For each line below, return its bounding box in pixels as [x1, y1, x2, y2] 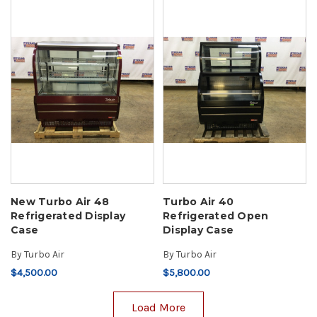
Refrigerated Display [11, 209, 125, 223]
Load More [132, 301, 185, 315]
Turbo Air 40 [163, 195, 234, 209]
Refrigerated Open [163, 209, 269, 223]
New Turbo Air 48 [11, 195, 109, 209]
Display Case [163, 224, 234, 237]
